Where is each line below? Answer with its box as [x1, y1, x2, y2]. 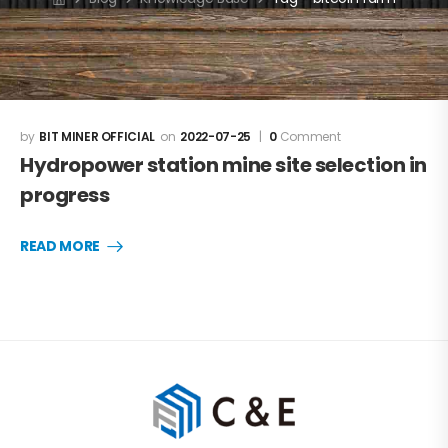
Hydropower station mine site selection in [20, 150, 427, 179]
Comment [277, 127, 341, 145]
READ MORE [20, 235, 100, 256]
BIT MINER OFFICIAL [39, 127, 156, 145]
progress [20, 180, 109, 209]
